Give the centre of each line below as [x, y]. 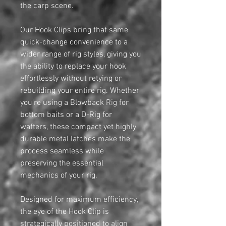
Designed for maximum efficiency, [79, 200]
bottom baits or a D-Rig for [66, 115]
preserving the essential [62, 164]
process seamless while [62, 152]
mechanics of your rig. [59, 176]
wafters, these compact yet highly [78, 127]
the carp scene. [47, 6]
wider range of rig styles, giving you [81, 55]
